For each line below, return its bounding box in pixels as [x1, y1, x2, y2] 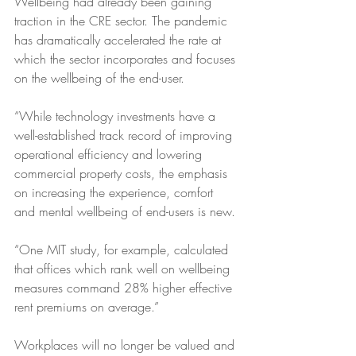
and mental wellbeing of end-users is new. [14, 203, 235, 220]
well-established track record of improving [14, 126, 236, 144]
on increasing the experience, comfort [14, 184, 217, 201]
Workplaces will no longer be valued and [14, 336, 238, 354]
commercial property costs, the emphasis [14, 164, 231, 182]
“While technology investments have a [14, 107, 219, 125]
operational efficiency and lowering [14, 145, 206, 163]
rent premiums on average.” [14, 298, 159, 315]
